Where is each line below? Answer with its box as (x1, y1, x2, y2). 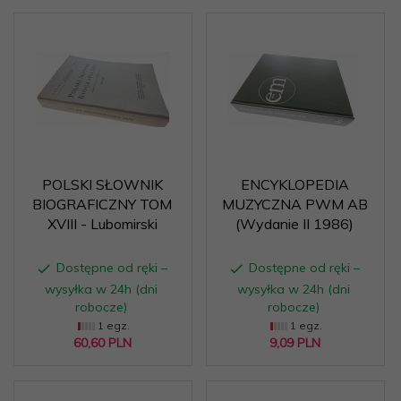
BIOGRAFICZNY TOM (32, 195, 172, 213)
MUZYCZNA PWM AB (221, 195, 368, 213)
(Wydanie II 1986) (235, 215, 354, 233)
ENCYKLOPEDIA (240, 175, 349, 193)
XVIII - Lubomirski (47, 215, 158, 233)
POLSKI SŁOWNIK (41, 175, 163, 193)
